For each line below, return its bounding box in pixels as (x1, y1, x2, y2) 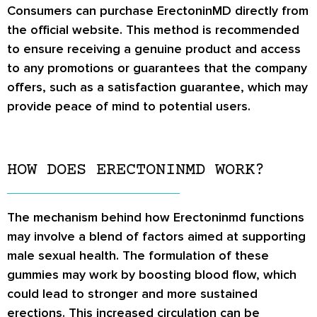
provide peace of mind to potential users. (7, 98, 250, 115)
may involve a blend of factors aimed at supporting (7, 228, 306, 244)
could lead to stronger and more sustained (7, 285, 258, 301)
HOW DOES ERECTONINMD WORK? (7, 160, 265, 180)
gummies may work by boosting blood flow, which (7, 266, 296, 282)
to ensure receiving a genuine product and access (7, 41, 301, 57)
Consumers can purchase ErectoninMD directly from (7, 3, 309, 19)
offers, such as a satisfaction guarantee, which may (7, 79, 308, 96)
